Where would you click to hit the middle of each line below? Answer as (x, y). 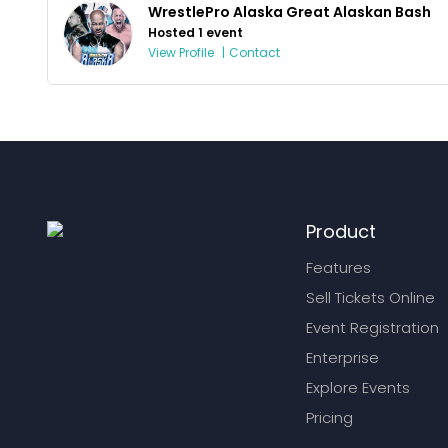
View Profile (181, 52)
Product (341, 231)
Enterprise (342, 357)
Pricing (329, 417)
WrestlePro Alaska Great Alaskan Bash (289, 12)
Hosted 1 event (195, 32)
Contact (254, 52)
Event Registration (372, 327)
